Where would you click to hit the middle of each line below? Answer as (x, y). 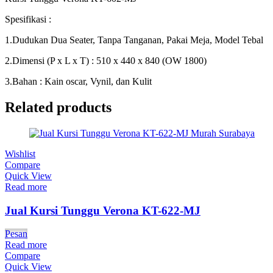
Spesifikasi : (28, 19)
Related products (58, 107)
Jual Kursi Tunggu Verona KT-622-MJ (103, 210)
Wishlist (20, 154)
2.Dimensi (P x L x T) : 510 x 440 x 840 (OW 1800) (106, 61)
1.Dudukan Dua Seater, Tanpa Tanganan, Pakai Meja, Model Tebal (134, 40)
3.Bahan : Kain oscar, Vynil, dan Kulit (78, 82)
